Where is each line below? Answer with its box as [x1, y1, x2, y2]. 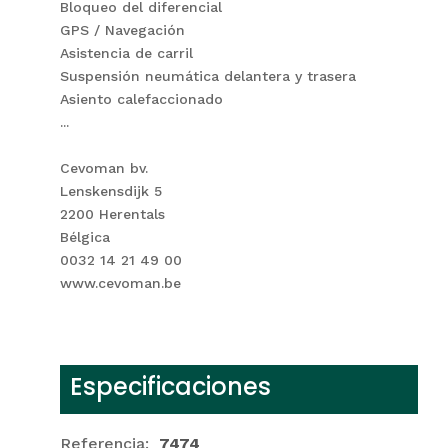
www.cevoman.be [59, 274, 181, 291]
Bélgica [59, 228, 110, 245]
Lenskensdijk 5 [59, 182, 162, 199]
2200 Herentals [59, 205, 165, 222]
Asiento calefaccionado [59, 90, 223, 107]
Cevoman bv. [59, 159, 148, 176]
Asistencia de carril [59, 44, 193, 61]
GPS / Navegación [59, 21, 185, 38]
